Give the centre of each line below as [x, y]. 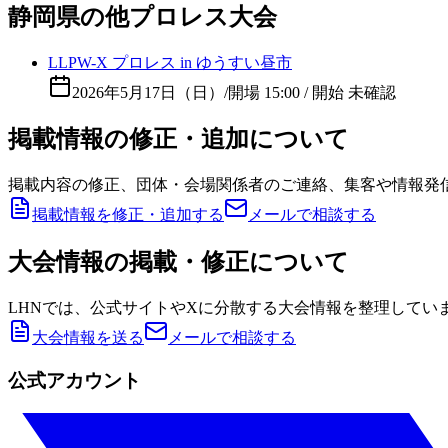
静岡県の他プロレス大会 [142, 16]
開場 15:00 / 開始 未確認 [312, 92]
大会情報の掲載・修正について [178, 262]
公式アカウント [74, 380]
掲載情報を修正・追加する [128, 215]
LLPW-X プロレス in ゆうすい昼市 [170, 62]
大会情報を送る [88, 338]
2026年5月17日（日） [148, 92]
